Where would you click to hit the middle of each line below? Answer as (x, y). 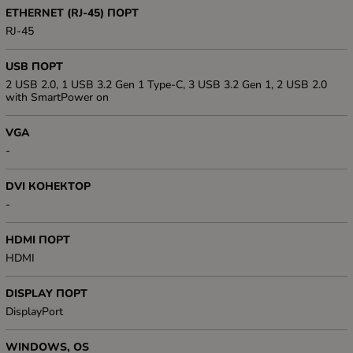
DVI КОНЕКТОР (48, 187)
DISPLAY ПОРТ (46, 294)
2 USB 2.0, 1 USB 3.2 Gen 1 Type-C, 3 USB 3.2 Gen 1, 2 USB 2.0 (166, 85)
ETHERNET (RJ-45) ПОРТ (72, 13)
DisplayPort (34, 312)
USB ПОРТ (34, 67)
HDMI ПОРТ (38, 240)
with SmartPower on (57, 98)
